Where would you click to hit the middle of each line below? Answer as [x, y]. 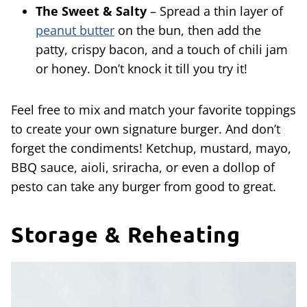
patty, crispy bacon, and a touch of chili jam [162, 50]
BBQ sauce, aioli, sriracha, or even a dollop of [143, 168]
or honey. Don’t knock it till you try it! [142, 69]
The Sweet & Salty [91, 11]
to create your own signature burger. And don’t [146, 129]
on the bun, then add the [188, 30]
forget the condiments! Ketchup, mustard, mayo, [151, 148]
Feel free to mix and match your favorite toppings [153, 110]
